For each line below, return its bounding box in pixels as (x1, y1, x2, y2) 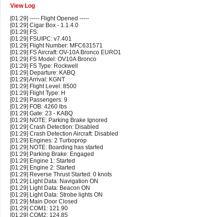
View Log (10, 2, 35, 10)
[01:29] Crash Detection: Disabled (10, 124, 99, 131)
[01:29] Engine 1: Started (10, 157, 75, 165)
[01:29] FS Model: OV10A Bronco (10, 56, 96, 63)
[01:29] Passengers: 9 (10, 96, 67, 104)
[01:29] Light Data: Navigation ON (10, 178, 98, 185)
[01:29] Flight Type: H (10, 90, 65, 97)
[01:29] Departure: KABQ (10, 69, 75, 77)
